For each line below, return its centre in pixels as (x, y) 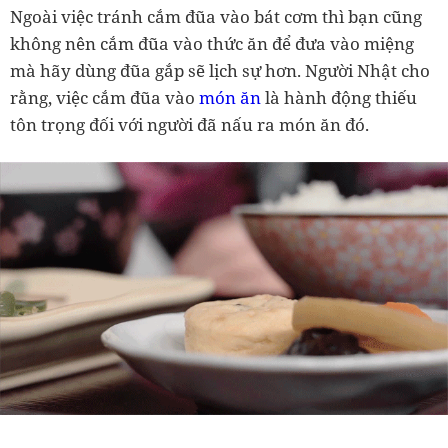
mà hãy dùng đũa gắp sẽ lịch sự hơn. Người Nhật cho (220, 71)
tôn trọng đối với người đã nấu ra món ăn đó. (189, 125)
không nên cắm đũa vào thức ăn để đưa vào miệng (212, 44)
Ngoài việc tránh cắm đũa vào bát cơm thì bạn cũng (216, 17)
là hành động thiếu (339, 98)
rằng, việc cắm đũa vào (104, 98)
